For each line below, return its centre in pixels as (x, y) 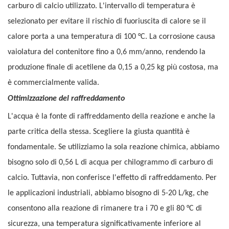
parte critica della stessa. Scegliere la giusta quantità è (99, 132)
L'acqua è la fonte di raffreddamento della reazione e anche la (111, 117)
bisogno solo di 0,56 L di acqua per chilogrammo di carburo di (110, 163)
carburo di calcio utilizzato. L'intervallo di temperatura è (101, 6)
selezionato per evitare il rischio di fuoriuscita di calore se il (107, 22)
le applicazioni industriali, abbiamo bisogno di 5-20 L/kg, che (108, 193)
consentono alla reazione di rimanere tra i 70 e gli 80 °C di (105, 209)
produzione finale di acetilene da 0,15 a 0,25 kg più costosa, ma (113, 68)
